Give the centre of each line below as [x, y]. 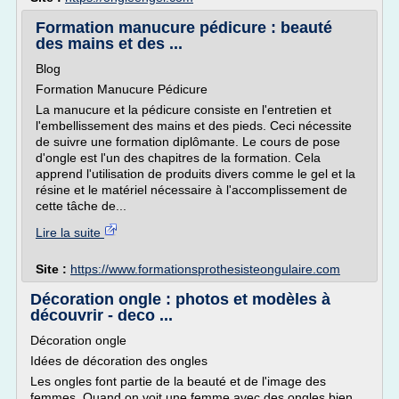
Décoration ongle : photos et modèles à [180, 299]
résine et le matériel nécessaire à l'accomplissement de [191, 190]
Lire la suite [70, 232]
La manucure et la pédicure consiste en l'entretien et [183, 110]
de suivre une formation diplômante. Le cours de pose [188, 142]
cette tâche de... [81, 206]
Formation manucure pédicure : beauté [184, 28]
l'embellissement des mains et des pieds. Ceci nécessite [194, 126]
